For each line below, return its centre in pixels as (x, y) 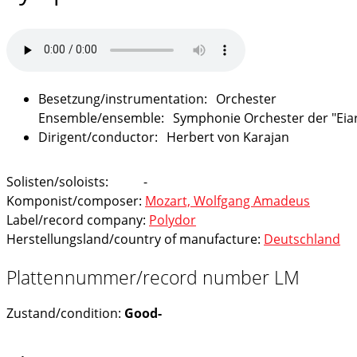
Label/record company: (78, 220)
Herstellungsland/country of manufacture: (135, 239)
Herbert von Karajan (228, 137)
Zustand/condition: (65, 313)
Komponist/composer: (76, 200)
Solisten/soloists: (59, 181)
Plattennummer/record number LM (153, 277)
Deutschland (302, 239)
